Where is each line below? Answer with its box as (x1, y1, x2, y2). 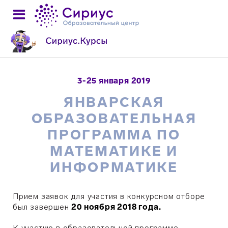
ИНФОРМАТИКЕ (50, 159, 178, 176)
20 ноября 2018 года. (71, 202, 161, 212)
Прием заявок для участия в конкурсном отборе (13, 191, 206, 201)
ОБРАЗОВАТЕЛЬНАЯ (31, 110, 197, 127)
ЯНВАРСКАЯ (63, 94, 165, 110)
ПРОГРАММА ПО (47, 127, 181, 143)
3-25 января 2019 (77, 76, 151, 85)
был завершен (13, 202, 72, 212)
